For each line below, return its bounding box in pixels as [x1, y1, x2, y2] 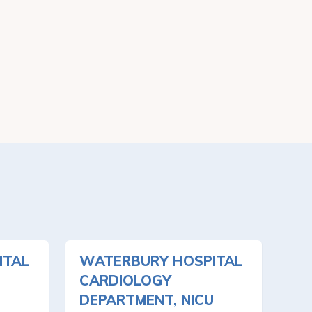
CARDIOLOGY [79, 272, 171, 290]
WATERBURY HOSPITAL [79, 252, 242, 270]
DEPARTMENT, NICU [79, 291, 214, 309]
